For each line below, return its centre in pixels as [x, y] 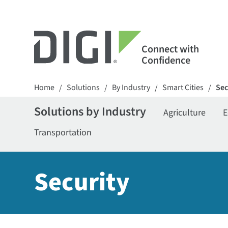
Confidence [166, 60]
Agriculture [185, 113]
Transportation [63, 133]
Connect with [170, 49]
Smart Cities [183, 88]
